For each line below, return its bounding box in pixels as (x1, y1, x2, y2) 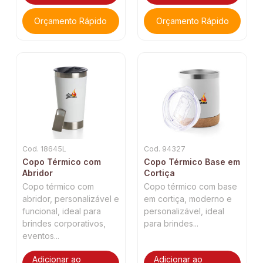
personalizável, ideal (143, 205, 224, 216)
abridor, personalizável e (22, 193, 119, 204)
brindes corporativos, (22, 218, 106, 228)
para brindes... (143, 218, 198, 228)
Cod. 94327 (143, 144, 186, 153)
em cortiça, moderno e (143, 193, 232, 204)
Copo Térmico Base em (143, 156, 240, 167)
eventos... (22, 230, 59, 241)
